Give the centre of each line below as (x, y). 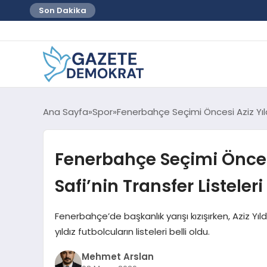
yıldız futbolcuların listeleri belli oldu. (132, 231)
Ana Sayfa (66, 111)
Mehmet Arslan (117, 257)
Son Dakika (63, 10)
